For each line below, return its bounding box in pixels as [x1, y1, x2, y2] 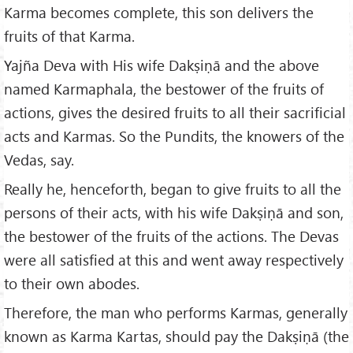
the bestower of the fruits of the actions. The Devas [4, 225, 339, 246]
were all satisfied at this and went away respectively [4, 249, 344, 269]
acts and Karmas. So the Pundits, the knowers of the [4, 125, 344, 146]
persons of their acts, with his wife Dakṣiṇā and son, [4, 202, 344, 222]
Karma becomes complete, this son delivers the [4, 2, 314, 22]
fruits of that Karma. [4, 25, 135, 46]
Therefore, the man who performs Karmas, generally [4, 302, 347, 322]
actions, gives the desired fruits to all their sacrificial [4, 102, 346, 122]
